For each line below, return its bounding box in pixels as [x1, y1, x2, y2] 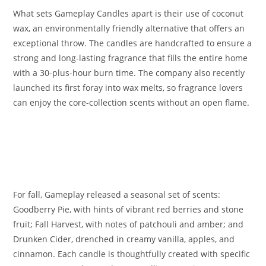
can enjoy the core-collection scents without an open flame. [13, 96, 250, 108]
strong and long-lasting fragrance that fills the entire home [13, 52, 248, 64]
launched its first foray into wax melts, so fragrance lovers [13, 81, 243, 93]
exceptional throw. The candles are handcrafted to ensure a [13, 37, 252, 49]
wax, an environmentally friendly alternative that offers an [13, 22, 245, 34]
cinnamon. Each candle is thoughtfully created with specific [13, 248, 251, 259]
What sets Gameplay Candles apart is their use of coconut [13, 7, 244, 19]
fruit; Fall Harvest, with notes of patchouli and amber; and [13, 218, 244, 230]
